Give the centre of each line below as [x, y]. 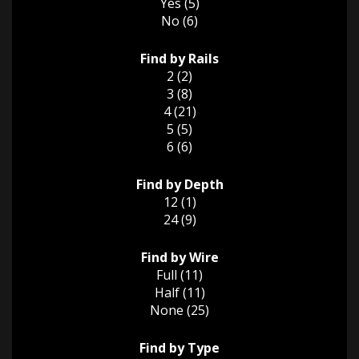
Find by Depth [179, 184]
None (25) [179, 310]
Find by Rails [179, 58]
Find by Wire [179, 257]
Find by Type [179, 348]
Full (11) [179, 275]
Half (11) [179, 292]
